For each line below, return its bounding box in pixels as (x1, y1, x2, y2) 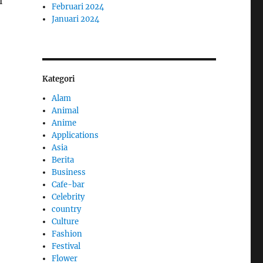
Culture (52, 216, 79, 227)
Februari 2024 (52, 1, 104, 12)
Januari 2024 (52, 14, 100, 24)
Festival (52, 241, 81, 251)
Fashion (52, 228, 83, 239)
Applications (52, 130, 99, 140)
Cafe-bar (52, 179, 85, 190)
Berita (52, 154, 75, 165)
